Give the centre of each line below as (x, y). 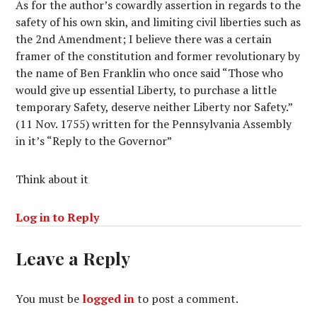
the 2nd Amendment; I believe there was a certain (144, 39)
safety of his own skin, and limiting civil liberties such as (158, 22)
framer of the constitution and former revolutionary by (158, 56)
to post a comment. (187, 299)
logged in (109, 299)
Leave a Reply (73, 258)
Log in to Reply (58, 217)
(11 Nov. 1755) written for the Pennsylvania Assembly (154, 124)
